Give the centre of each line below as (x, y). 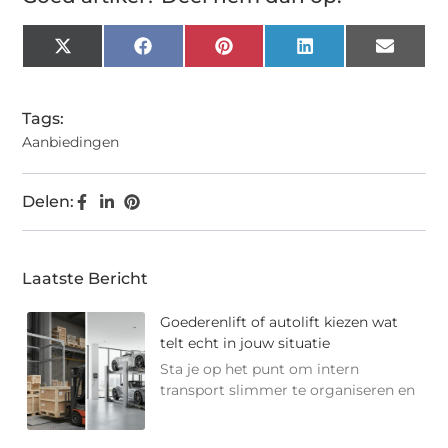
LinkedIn (348, 53)
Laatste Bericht (85, 278)
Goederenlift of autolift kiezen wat (279, 321)
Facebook (190, 53)
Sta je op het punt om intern (260, 368)
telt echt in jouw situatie (245, 342)
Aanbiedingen (71, 141)
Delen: (48, 201)
